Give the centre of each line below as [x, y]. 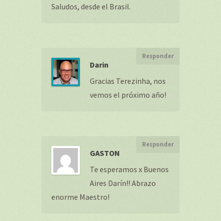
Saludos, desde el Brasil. [91, 6]
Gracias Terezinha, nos [128, 81]
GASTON [105, 153]
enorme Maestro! [80, 197]
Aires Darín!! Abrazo [123, 183]
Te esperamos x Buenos [129, 169]
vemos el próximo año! [128, 95]
